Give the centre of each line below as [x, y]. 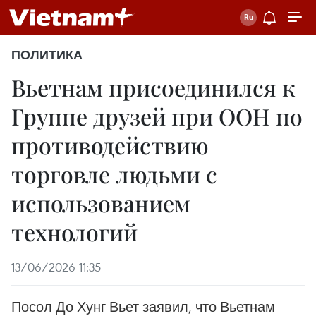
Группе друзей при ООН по [157, 116]
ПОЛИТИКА [47, 55]
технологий [74, 232]
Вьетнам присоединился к [153, 87]
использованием [101, 203]
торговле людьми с [114, 174]
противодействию [110, 145]
